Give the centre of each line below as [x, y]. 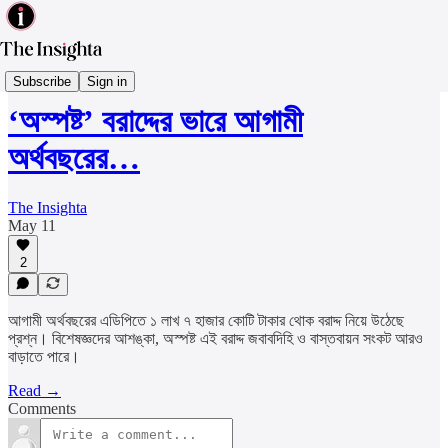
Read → [34, 390]
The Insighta [47, 207]
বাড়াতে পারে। [44, 356]
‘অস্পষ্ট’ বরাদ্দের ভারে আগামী [155, 121]
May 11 [32, 225]
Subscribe [42, 81]
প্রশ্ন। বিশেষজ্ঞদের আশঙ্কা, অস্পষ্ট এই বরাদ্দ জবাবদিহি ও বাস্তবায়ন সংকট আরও [215, 338]
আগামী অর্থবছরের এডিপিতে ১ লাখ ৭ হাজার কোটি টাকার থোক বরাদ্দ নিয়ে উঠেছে [206, 320]
